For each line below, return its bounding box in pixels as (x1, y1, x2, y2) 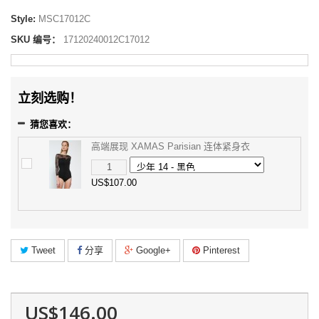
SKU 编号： (11, 34, 61, 45)
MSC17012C (36, 14, 90, 24)
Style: (11, 14, 36, 24)
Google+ (133, 245, 171, 256)
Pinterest (200, 245, 240, 256)
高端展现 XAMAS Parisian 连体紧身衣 (91, 141, 250, 152)
